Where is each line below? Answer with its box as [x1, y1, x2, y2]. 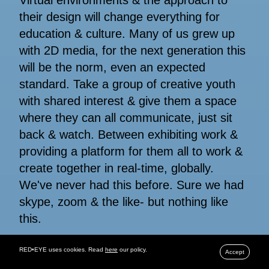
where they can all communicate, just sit [19, 110, 232, 124]
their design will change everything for [19, 10, 220, 23]
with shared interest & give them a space [19, 94, 237, 107]
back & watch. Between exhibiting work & [19, 127, 238, 141]
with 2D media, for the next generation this [19, 43, 246, 57]
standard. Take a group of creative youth [19, 77, 235, 91]
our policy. [118, 246, 147, 253]
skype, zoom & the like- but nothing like [19, 195, 228, 208]
